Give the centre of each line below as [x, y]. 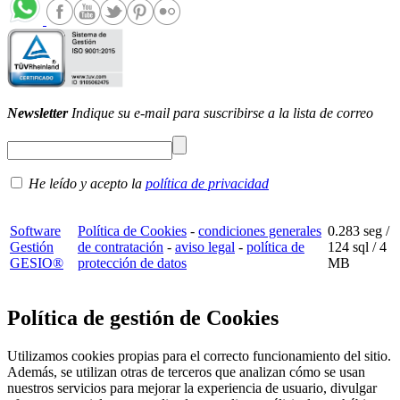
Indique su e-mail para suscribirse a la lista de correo [221, 113]
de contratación [121, 247]
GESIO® [37, 263]
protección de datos [132, 263]
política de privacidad [207, 184]
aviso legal [205, 247]
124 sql [348, 247]
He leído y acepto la [85, 184]
